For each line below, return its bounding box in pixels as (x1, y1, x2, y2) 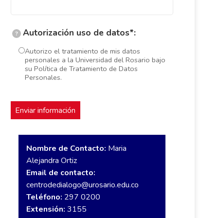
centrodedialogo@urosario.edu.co (26, 180, 139, 191)
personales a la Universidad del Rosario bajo (24, 54, 165, 65)
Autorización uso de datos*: (22, 26, 136, 38)
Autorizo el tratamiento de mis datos (24, 46, 140, 56)
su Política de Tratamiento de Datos (24, 63, 138, 73)
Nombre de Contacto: (26, 143, 106, 154)
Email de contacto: (26, 167, 95, 179)
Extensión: (26, 204, 65, 215)
